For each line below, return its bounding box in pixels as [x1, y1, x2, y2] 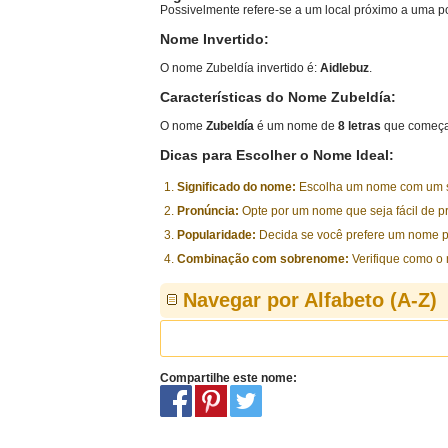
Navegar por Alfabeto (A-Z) [183, 289, 437, 311]
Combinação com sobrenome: [177, 252, 349, 266]
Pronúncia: [177, 204, 239, 218]
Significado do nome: [177, 180, 296, 194]
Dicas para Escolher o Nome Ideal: [160, 147, 394, 163]
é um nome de [254, 119, 338, 133]
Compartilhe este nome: [160, 371, 297, 385]
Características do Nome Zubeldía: [160, 89, 396, 105]
